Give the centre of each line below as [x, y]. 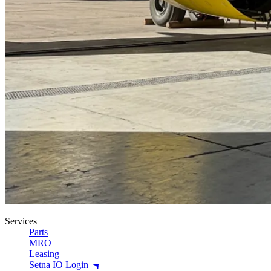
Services [21, 221]
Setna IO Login [59, 264]
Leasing [44, 253]
